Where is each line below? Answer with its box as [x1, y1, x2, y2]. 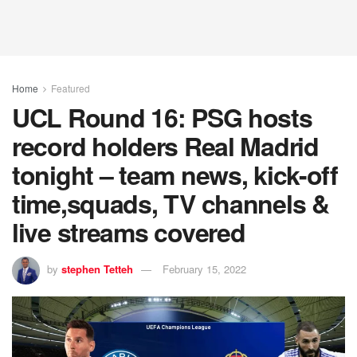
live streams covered [12, 214, 245, 250]
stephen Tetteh [61, 261, 133, 277]
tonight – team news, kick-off [12, 156, 338, 193]
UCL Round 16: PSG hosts [12, 99, 312, 135]
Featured [51, 81, 90, 95]
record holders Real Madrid [12, 127, 319, 164]
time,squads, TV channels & [12, 185, 329, 222]
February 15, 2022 [163, 261, 246, 277]
